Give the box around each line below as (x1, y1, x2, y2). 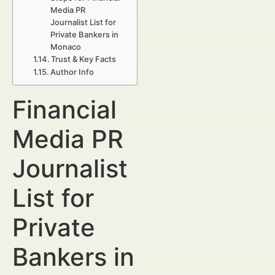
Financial (12, 95, 117, 125)
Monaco (50, 42, 82, 52)
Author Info (50, 67, 95, 77)
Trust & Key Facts (51, 54, 117, 64)
